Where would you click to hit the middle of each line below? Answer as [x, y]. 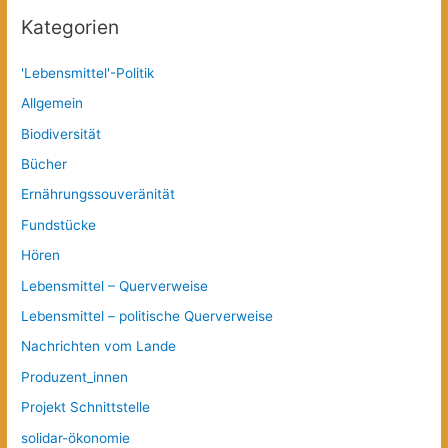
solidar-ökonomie [76, 437]
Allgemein [52, 103]
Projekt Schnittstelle [86, 407]
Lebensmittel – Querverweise [115, 285]
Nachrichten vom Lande [99, 346]
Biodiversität [61, 133]
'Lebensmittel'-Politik [88, 72]
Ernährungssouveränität [98, 194]
